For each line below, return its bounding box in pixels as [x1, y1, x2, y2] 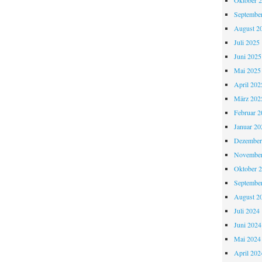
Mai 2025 [233, 65, 261, 75]
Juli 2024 [233, 206, 260, 216]
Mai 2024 [233, 234, 261, 244]
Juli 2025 [233, 37, 260, 47]
